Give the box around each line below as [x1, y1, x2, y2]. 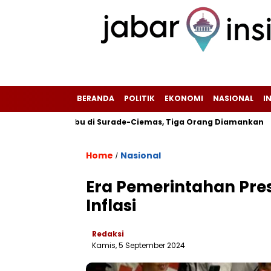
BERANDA [77, 93, 114, 103]
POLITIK [124, 93, 155, 103]
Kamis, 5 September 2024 [92, 240, 185, 250]
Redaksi [92, 229, 124, 239]
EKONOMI [165, 93, 203, 103]
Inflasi [86, 195, 136, 217]
